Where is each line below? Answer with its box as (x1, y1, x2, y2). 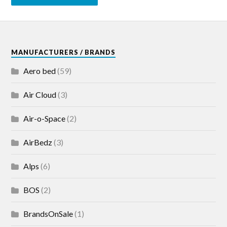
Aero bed (23, 66, 56, 75)
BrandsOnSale (23, 209, 73, 218)
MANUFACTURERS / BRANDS (11, 48, 116, 56)
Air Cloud (23, 90, 57, 99)
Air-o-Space (23, 113, 66, 123)
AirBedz (23, 137, 53, 147)
